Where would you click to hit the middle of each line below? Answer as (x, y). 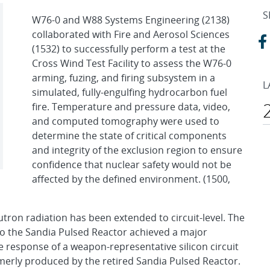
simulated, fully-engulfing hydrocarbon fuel (130, 93)
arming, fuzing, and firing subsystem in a (124, 78)
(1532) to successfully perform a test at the (129, 49)
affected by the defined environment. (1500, (131, 179)
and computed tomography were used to (126, 121)
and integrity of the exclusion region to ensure (137, 150)
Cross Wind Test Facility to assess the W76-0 (132, 64)
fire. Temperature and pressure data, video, (131, 107)
